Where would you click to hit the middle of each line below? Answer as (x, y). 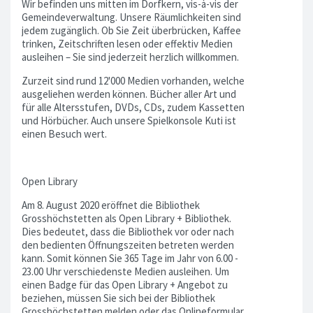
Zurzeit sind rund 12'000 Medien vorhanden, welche (133, 80)
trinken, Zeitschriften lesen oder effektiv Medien (127, 44)
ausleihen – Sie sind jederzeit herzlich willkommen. (130, 57)
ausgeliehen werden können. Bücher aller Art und (129, 94)
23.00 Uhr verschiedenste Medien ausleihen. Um (125, 271)
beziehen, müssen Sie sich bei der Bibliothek (118, 298)
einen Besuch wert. (64, 133)
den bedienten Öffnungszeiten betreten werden (128, 245)
